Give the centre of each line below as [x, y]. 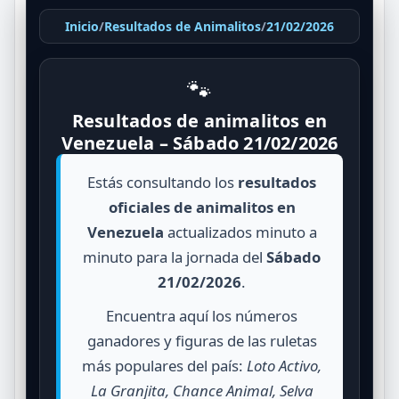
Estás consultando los [163, 182]
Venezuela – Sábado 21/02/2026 [199, 142]
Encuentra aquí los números [202, 315]
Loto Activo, [284, 365]
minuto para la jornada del [175, 256]
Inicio [82, 26]
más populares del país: [164, 365]
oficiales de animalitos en [202, 207]
